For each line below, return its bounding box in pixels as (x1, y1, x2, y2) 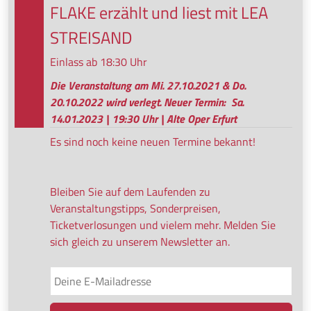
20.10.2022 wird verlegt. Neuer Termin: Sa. (50, 93, 244, 110)
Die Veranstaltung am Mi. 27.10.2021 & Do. (50, 76, 246, 94)
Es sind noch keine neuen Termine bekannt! (50, 133, 255, 150)
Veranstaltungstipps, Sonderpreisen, (50, 199, 221, 217)
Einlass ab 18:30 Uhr (50, 53, 147, 70)
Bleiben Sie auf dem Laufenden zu (50, 183, 210, 200)
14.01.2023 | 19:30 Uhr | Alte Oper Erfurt (50, 110, 237, 127)
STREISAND (50, 24, 132, 50)
